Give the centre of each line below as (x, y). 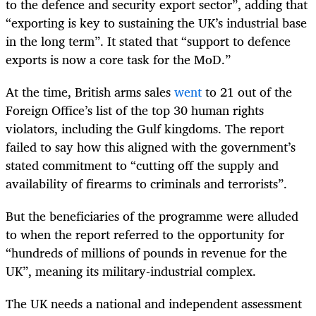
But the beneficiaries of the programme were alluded (152, 216)
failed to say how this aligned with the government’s (151, 147)
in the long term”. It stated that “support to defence (148, 41)
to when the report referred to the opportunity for (145, 235)
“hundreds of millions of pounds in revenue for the (146, 253)
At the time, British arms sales (90, 92)
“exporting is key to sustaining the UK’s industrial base (156, 22)
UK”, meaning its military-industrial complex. (131, 271)
